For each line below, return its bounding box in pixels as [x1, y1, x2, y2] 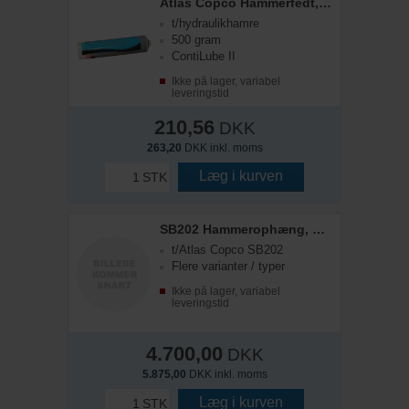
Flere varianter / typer [172, 259, 285, 273]
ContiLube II [172, 49, 236, 63]
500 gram [172, 33, 221, 47]
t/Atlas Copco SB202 [172, 243, 283, 257]
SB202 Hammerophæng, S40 [312, 222, 325, 236]
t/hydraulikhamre [172, 16, 259, 30]
